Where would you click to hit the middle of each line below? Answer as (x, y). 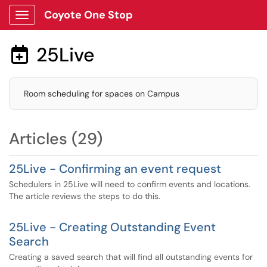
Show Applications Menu (69, 24)
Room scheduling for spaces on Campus (102, 94)
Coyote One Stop (89, 15)
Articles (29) (56, 139)
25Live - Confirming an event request (115, 169)
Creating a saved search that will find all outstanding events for (131, 257)
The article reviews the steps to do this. (85, 196)
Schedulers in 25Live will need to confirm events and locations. (130, 184)
